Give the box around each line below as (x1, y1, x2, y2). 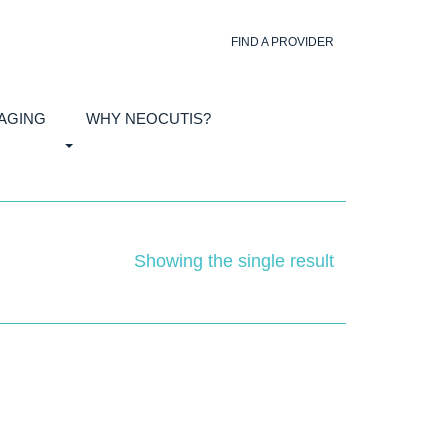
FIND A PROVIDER (231, 35, 334, 49)
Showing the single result (134, 251, 334, 271)
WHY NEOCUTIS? (86, 110, 212, 127)
